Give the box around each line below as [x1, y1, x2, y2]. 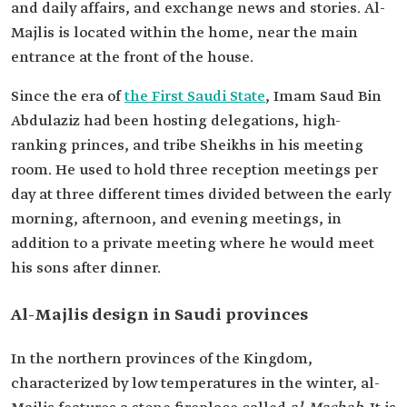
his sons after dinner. [11, 259, 161, 279]
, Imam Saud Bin [265, 87, 382, 107]
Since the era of [11, 87, 124, 107]
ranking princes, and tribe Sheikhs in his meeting [11, 136, 363, 156]
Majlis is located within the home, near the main [11, 24, 358, 44]
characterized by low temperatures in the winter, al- [11, 374, 380, 394]
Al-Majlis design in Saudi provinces [11, 304, 308, 327]
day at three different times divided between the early [11, 185, 391, 205]
